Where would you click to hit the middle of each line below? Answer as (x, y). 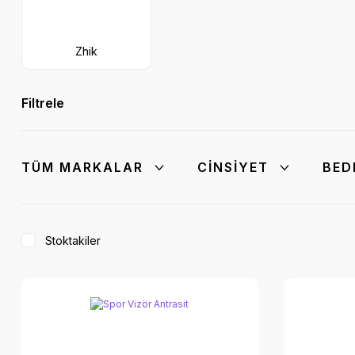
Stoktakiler (73, 240)
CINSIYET (233, 167)
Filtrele (43, 103)
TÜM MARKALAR (82, 167)
